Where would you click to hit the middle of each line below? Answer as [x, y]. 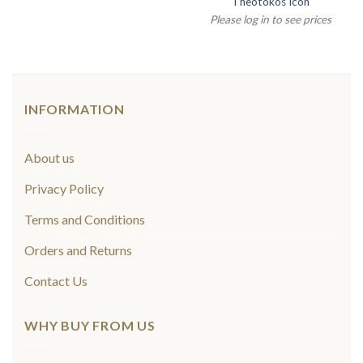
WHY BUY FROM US [90, 326]
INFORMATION [75, 109]
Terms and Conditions [85, 220]
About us [49, 158]
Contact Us [56, 281]
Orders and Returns [78, 250]
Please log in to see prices [270, 20]
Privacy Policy [64, 189]
